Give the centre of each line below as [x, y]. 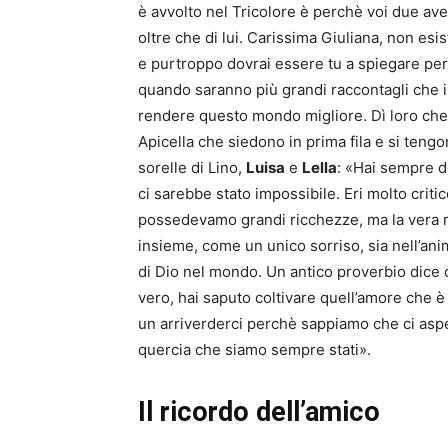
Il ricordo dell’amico [259, 412]
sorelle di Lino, [192, 168]
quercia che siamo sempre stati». [254, 350]
